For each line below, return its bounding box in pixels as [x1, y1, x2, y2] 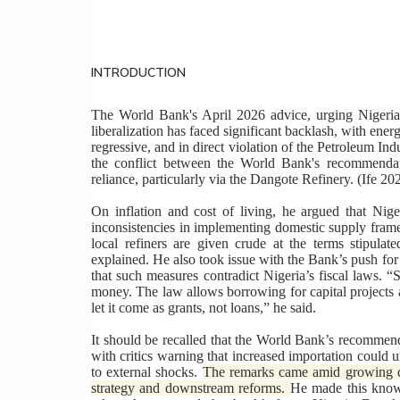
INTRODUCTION [91, 64, 186, 81]
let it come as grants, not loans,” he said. [91, 300, 316, 316]
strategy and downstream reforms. [91, 380, 290, 396]
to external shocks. [91, 364, 203, 380]
